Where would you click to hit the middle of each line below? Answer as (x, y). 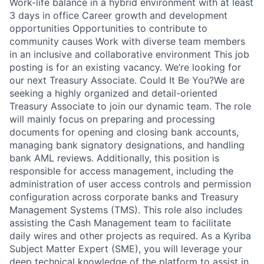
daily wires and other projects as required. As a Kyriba (130, 236)
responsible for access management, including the (121, 171)
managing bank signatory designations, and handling (127, 145)
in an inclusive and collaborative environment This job (129, 55)
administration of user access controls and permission (130, 184)
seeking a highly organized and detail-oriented (113, 93)
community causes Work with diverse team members (127, 42)
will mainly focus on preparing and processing (112, 119)
